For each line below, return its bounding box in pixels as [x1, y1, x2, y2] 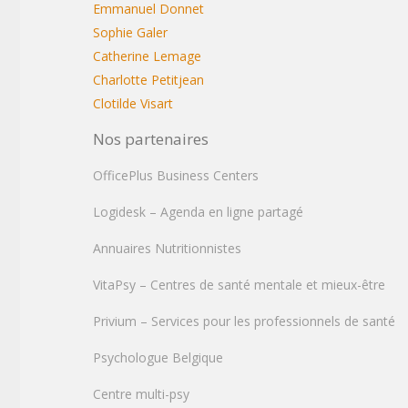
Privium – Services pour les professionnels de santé [93, 312, 395, 330]
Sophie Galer [93, 24, 168, 41]
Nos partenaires [93, 128, 209, 149]
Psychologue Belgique [93, 349, 223, 366]
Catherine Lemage [93, 47, 201, 65]
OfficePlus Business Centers [93, 167, 259, 184]
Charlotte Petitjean [93, 71, 204, 88]
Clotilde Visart [93, 95, 173, 112]
